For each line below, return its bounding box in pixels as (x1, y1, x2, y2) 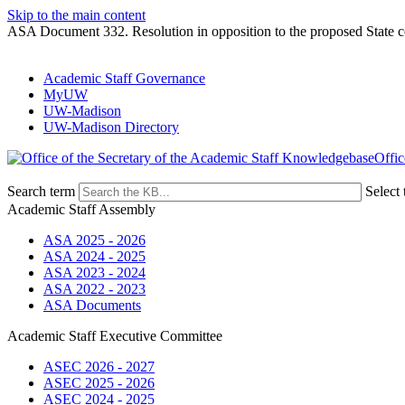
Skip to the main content (7, 7, 146, 23)
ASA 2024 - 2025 (43, 249, 146, 264)
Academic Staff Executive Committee (7, 328, 222, 344)
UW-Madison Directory (43, 119, 179, 135)
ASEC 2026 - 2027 (43, 359, 155, 374)
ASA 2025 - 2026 (43, 232, 146, 248)
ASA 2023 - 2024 (43, 265, 146, 280)
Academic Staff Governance (43, 71, 205, 86)
